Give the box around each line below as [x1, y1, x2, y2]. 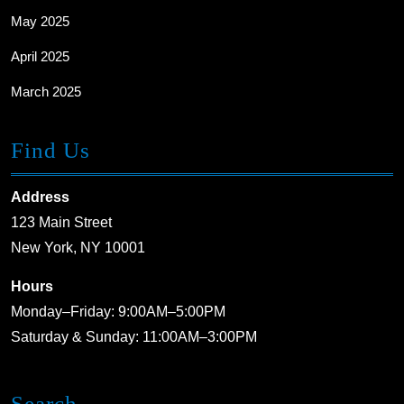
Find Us [11, 137, 90, 162]
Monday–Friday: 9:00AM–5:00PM [11, 303, 225, 319]
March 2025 [11, 83, 81, 99]
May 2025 [11, 13, 69, 29]
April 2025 [11, 48, 69, 64]
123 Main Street [11, 214, 112, 230]
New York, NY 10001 [11, 239, 145, 255]
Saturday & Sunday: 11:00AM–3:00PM [11, 328, 257, 344]
